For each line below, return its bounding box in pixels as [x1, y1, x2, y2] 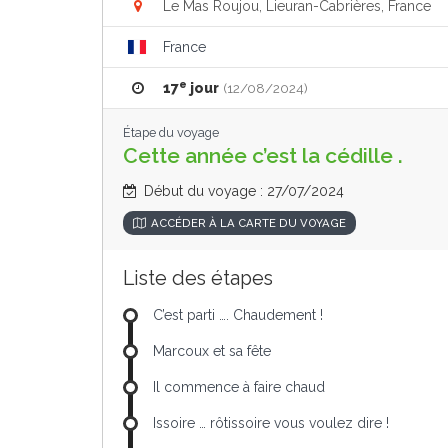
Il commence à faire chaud [153, 379, 325, 395]
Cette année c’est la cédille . [123, 143, 403, 168]
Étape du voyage [123, 125, 219, 140]
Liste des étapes [123, 267, 273, 290]
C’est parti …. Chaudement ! [153, 307, 323, 323]
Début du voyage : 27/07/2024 [140, 183, 344, 199]
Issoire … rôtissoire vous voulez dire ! [153, 415, 389, 431]
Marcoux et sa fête [153, 343, 271, 359]
